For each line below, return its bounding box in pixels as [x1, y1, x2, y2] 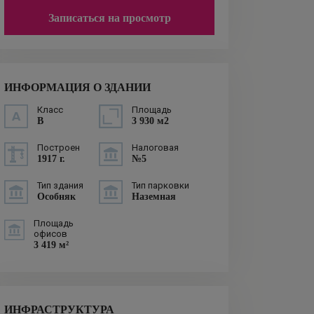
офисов [34, 228, 68, 239]
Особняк [37, 191, 76, 202]
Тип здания [37, 179, 83, 191]
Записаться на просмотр [48, 11, 171, 24]
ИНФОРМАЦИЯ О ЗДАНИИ [4, 81, 151, 93]
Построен [37, 142, 80, 153]
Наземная [132, 191, 176, 202]
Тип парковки [132, 179, 189, 191]
